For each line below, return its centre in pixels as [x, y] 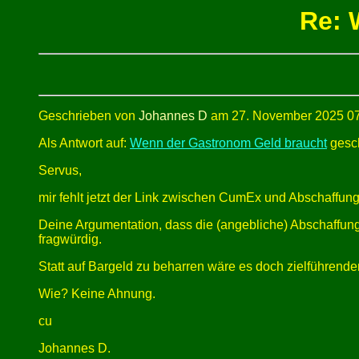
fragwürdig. [70, 240]
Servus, [60, 171]
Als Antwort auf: [84, 143]
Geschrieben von [89, 116]
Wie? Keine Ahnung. [97, 294]
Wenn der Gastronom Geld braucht [228, 143]
